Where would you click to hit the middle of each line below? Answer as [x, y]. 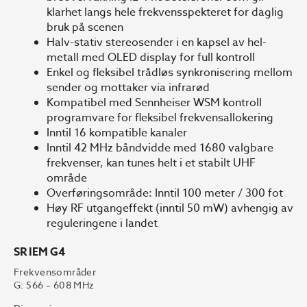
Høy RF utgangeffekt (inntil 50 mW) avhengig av [170, 208]
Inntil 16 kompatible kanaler [117, 133]
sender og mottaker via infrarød [128, 87]
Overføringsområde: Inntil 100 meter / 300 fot [165, 193]
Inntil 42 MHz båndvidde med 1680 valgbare [160, 148]
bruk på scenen [85, 27]
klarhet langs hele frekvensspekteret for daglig [165, 12]
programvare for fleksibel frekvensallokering [160, 118]
